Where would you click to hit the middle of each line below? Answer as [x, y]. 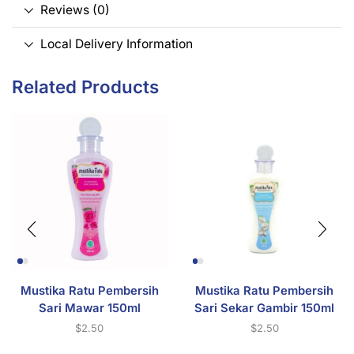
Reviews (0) [75, 10]
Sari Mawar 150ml [89, 308]
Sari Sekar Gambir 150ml [265, 308]
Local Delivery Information [116, 44]
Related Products [85, 87]
